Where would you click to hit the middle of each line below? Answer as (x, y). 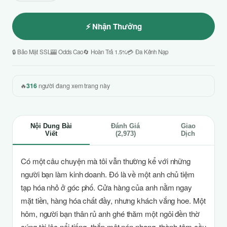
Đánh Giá (126, 126)
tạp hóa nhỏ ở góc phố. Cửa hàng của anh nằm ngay (107, 187)
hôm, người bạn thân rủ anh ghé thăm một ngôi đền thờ (110, 214)
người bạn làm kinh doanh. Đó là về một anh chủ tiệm (108, 174)
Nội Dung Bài (51, 126)
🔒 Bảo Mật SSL (31, 52)
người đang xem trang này (73, 86)
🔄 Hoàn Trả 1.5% (105, 52)
